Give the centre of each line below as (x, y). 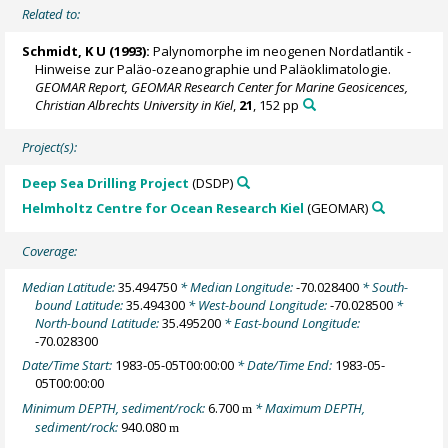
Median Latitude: (70, 286)
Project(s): (50, 147)
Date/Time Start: (69, 365)
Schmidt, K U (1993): (86, 50)
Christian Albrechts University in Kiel (134, 104)
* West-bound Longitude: (258, 304)
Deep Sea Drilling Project (106, 183)
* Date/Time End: (285, 365)
